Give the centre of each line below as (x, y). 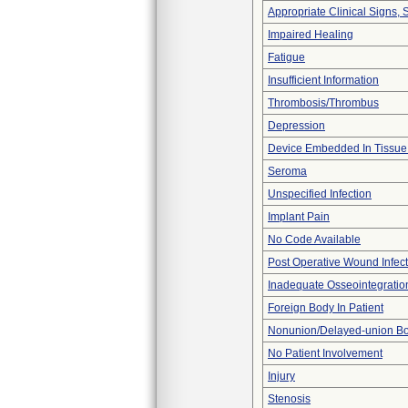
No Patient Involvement (325, 353)
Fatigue (286, 57)
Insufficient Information (323, 80)
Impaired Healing (311, 35)
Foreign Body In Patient (326, 308)
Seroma (287, 171)
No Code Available (314, 240)
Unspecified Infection (320, 194)
